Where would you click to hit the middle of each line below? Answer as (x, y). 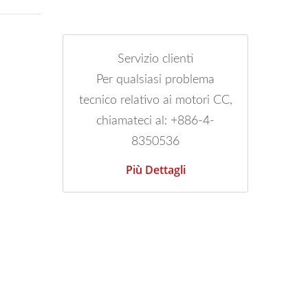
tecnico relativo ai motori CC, (155, 100)
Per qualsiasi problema (155, 80)
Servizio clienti (155, 59)
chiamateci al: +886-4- (155, 121)
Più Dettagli (155, 170)
